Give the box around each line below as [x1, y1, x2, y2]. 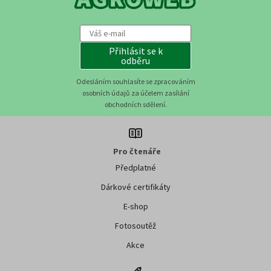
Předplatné [115, 162, 156, 173]
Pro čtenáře [113, 145, 161, 157]
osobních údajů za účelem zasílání [82, 88, 189, 97]
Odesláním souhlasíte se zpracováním [76, 76, 195, 86]
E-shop [123, 200, 148, 212]
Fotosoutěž [115, 220, 156, 231]
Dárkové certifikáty [100, 181, 171, 192]
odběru [121, 54, 150, 67]
